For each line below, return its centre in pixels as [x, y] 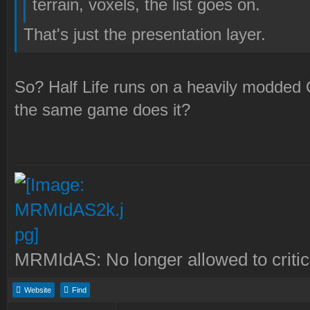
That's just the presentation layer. [145, 35]
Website [38, 290]
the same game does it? [102, 110]
